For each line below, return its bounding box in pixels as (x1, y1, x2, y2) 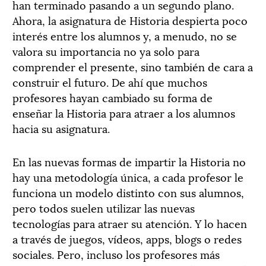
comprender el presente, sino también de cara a (12, 58, 253, 74)
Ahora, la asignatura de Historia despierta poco (12, 11, 248, 28)
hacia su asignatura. (12, 119, 110, 136)
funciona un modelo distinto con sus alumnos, (12, 183, 244, 200)
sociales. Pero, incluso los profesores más (12, 245, 220, 262)
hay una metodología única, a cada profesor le (12, 168, 243, 185)
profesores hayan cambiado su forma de (12, 88, 213, 105)
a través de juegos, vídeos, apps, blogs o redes (12, 230, 242, 246)
